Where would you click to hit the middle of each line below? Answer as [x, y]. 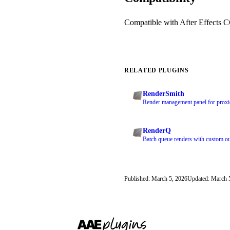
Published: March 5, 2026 [156, 178]
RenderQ [157, 130]
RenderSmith [164, 93]
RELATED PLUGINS [157, 70]
